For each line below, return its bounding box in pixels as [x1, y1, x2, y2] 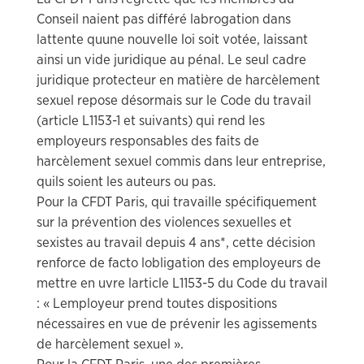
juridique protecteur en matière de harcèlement [37, 72, 320, 87]
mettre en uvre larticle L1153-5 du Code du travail [37, 275, 327, 290]
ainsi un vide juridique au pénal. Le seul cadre [37, 52, 306, 67]
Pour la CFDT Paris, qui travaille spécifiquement [37, 194, 317, 209]
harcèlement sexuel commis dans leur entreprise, [37, 154, 326, 168]
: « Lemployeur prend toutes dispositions [37, 296, 277, 310]
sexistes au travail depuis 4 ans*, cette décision [37, 235, 315, 249]
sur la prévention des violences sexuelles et [37, 214, 292, 229]
